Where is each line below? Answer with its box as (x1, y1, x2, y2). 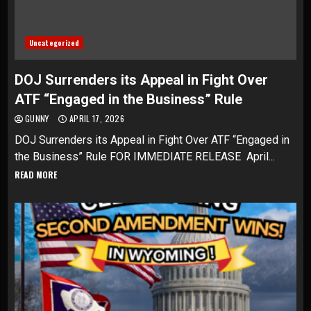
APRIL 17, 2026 (67, 112, 124, 124)
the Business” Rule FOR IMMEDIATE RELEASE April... (15, 150, 275, 163)
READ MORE (15, 169, 57, 180)
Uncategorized (29, 37, 80, 48)
